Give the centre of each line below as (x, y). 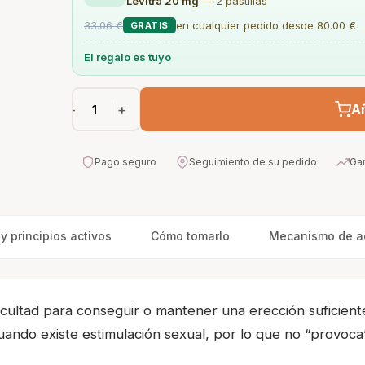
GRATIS (150, 25)
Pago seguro (125, 162)
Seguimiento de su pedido (253, 162)
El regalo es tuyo (128, 57)
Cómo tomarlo (190, 236)
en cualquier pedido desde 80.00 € (266, 25)
